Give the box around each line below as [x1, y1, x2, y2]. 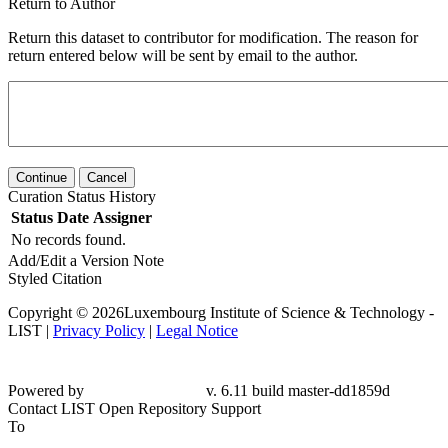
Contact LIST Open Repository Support [8, 391, 261, 409]
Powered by [8, 355, 84, 373]
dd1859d [8, 373, 64, 391]
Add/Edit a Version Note [8, 251, 164, 269]
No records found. [11, 230, 126, 248]
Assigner [93, 208, 152, 226]
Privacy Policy [53, 321, 145, 339]
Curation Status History [8, 187, 156, 205]
